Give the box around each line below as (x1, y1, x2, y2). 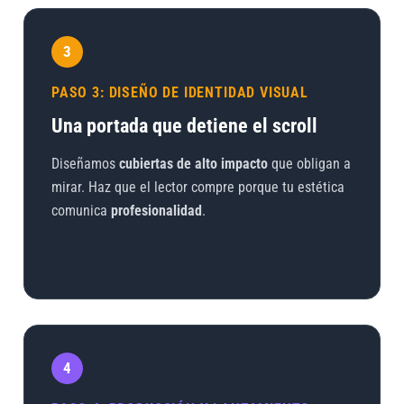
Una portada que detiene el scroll (50, 114, 317, 137)
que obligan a (267, 154, 351, 172)
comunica (50, 201, 111, 219)
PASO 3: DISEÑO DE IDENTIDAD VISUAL (50, 83, 308, 101)
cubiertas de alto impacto (118, 154, 268, 172)
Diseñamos (50, 154, 119, 172)
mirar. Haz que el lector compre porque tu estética (50, 178, 344, 196)
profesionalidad (110, 201, 202, 219)
